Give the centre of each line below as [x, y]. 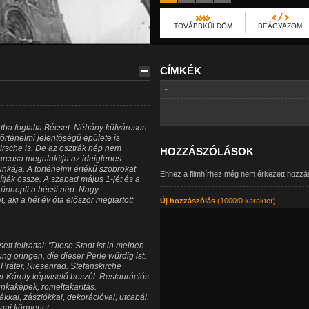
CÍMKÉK [180, 71]
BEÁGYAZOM [280, 26]
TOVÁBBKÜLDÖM [203, 26]
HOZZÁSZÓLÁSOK [207, 151]
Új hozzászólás [187, 201]
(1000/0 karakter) [245, 201]
